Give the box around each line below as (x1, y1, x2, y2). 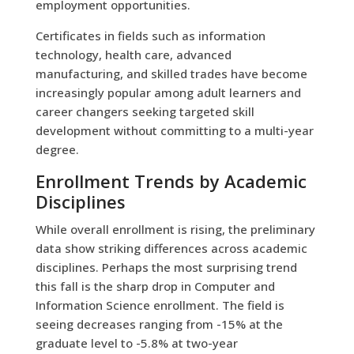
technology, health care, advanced (35, 46, 232, 62)
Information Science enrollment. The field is (35, 296, 284, 313)
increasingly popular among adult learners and (35, 84, 301, 100)
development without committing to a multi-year (35, 122, 314, 138)
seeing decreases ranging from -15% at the (35, 315, 283, 332)
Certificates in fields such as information (35, 27, 265, 43)
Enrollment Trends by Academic (35, 168, 307, 193)
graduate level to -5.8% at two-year (35, 334, 238, 351)
